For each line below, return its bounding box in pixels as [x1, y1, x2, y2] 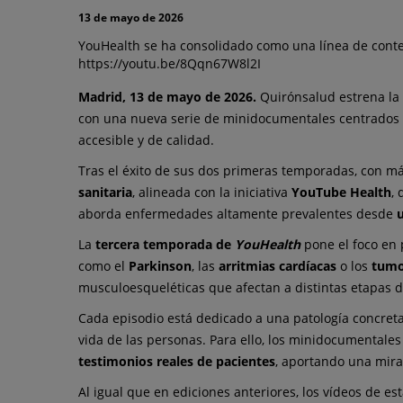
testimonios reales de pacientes [78, 353, 275, 371]
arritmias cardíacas [219, 257, 336, 275]
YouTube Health [291, 184, 391, 201]
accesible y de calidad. [78, 131, 214, 149]
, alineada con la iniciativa [132, 184, 291, 201]
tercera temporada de [95, 236, 235, 254]
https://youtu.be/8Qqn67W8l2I [78, 55, 261, 73]
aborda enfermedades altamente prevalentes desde [78, 205, 397, 223]
